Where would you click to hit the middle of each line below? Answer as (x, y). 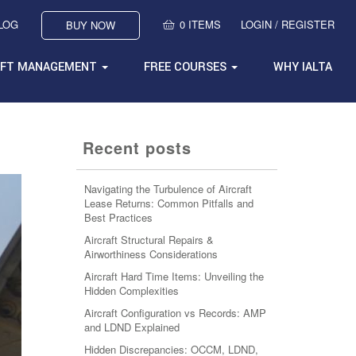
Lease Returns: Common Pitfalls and (168, 203)
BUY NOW (91, 25)
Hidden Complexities (131, 290)
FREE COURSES (186, 67)
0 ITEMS (200, 24)
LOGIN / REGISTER (287, 24)
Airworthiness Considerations (151, 254)
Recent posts (137, 147)
